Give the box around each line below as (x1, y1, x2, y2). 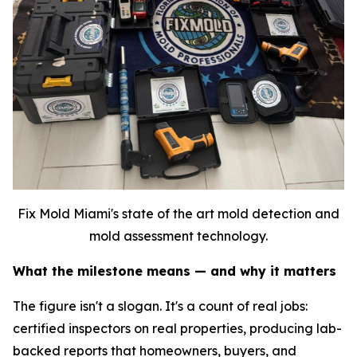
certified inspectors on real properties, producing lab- (13, 320, 342, 336)
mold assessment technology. (89, 227, 268, 244)
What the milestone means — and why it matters (13, 262, 336, 279)
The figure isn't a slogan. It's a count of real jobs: (13, 297, 308, 314)
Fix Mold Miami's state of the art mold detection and (18, 205, 339, 222)
